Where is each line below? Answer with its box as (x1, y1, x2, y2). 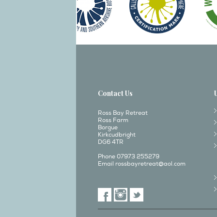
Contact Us (98, 89, 133, 98)
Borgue (98, 124, 118, 131)
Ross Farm (98, 117, 128, 124)
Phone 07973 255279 (98, 153, 159, 160)
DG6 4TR (98, 139, 124, 146)
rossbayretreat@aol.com (115, 160, 186, 168)
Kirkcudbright (98, 131, 136, 139)
